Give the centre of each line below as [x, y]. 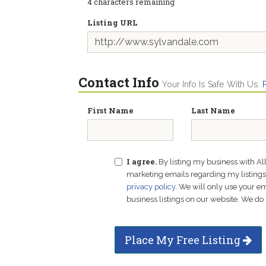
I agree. [141, 161]
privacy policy [151, 187]
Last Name [213, 110]
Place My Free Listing [183, 240]
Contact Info [119, 82]
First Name [110, 110]
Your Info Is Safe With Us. [212, 84]
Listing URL [113, 23]
